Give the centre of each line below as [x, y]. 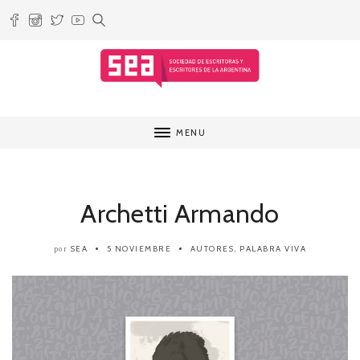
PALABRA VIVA [273, 249]
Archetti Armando [180, 214]
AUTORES [212, 249]
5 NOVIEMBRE [139, 249]
